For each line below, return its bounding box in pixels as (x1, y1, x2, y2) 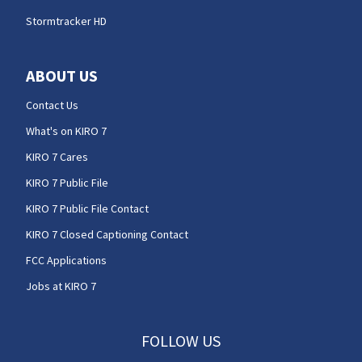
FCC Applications (26, 252, 107, 267)
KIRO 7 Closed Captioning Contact (26, 226, 188, 242)
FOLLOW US (141, 330, 221, 351)
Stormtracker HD (26, 13, 107, 28)
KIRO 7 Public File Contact (26, 200, 149, 216)
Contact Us (26, 97, 78, 112)
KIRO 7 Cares (26, 149, 88, 164)
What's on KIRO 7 (26, 123, 107, 138)
